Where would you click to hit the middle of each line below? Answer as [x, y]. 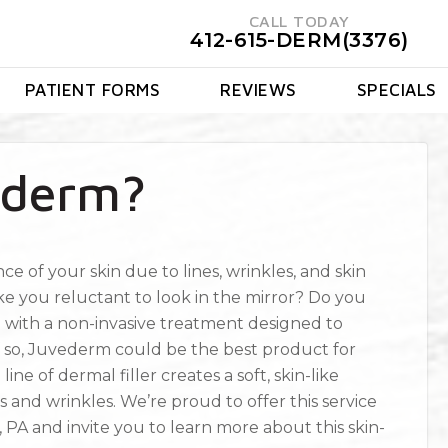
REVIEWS [258, 90]
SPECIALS [396, 90]
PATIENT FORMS [92, 90]
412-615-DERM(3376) [299, 40]
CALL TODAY [299, 21]
